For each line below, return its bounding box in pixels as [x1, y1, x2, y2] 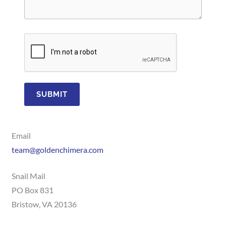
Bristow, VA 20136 [12, 200, 77, 209]
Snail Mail [12, 172, 46, 181]
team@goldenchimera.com [12, 145, 104, 154]
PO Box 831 [12, 186, 54, 195]
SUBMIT [36, 89, 68, 99]
